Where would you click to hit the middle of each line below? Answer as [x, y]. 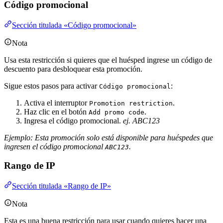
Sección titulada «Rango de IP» [61, 186]
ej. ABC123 [141, 120]
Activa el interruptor [56, 103]
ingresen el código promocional [55, 146]
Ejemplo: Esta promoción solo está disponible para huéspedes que [109, 137]
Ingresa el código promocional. [73, 120]
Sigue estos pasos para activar [52, 86]
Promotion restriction [131, 103]
